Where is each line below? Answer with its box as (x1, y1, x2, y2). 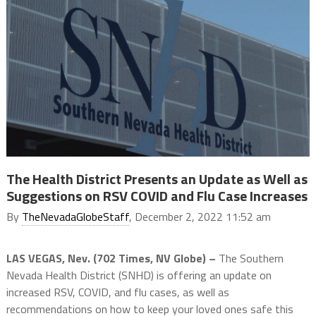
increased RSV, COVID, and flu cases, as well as (6, 284, 229, 301)
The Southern (218, 250, 284, 267)
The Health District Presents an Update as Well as (6, 168, 308, 190)
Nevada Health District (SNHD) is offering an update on (6, 267, 272, 284)
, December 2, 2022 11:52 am (128, 208, 271, 226)
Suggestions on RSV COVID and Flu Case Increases (6, 185, 308, 207)
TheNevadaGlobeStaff (21, 208, 129, 226)
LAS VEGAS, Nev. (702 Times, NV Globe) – (6, 250, 219, 267)
